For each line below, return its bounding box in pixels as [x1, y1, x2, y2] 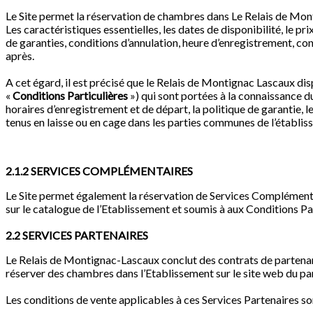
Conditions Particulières [13, 89, 128, 103]
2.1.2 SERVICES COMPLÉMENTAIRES [6, 164, 193, 178]
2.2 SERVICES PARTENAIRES [6, 228, 148, 242]
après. [6, 49, 34, 63]
